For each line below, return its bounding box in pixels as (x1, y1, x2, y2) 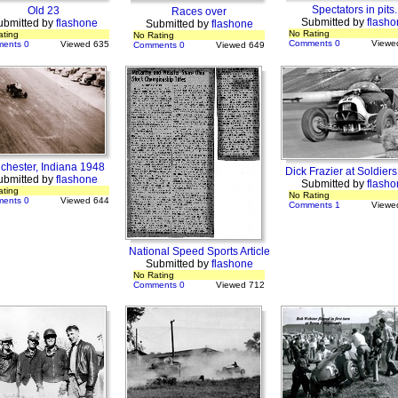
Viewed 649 (216, 40, 265, 50)
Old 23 (28, 4, 60, 17)
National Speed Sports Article (128, 245, 270, 258)
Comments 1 (289, 200, 340, 210)
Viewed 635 (60, 39, 109, 49)
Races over (171, 5, 227, 18)
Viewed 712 (216, 280, 265, 290)
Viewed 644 (60, 195, 109, 205)
